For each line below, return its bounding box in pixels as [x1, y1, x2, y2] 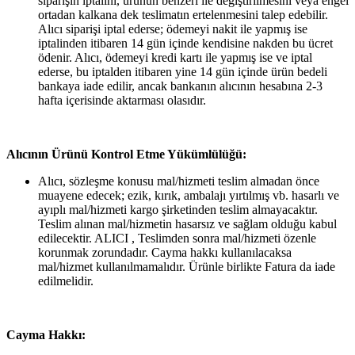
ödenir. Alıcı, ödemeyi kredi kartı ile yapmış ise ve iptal [38, 50, 312, 64]
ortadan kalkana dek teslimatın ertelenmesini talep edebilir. [38, 7, 328, 21]
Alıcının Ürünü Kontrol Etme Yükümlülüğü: [6, 147, 246, 161]
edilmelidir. [38, 273, 94, 288]
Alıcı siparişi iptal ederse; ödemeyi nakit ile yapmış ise [38, 21, 307, 36]
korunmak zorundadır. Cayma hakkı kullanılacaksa [38, 245, 292, 259]
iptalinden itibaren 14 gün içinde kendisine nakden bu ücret [38, 36, 333, 50]
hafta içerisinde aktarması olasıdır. [38, 93, 206, 107]
